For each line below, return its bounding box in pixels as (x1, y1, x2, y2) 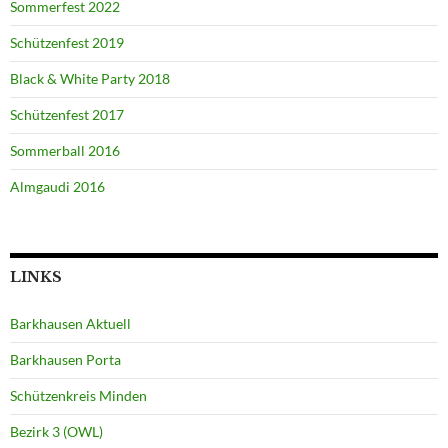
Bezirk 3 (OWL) (10, 423, 103, 441)
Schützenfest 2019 (10, 34, 124, 52)
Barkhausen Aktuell (10, 315, 131, 333)
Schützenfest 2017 (10, 106, 124, 124)
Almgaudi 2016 (10, 178, 105, 196)
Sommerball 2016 (10, 142, 120, 160)
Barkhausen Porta (10, 351, 121, 369)
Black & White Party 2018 (10, 70, 170, 88)
